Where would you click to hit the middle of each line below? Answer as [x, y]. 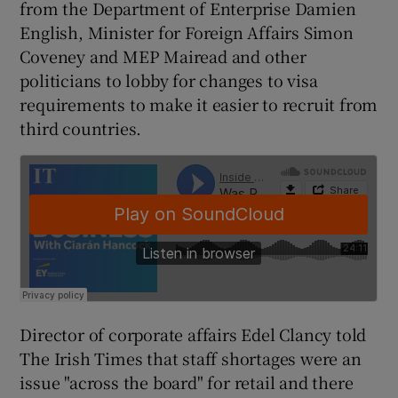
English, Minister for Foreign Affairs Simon [187, 32]
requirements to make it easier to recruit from [199, 103]
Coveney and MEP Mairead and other [163, 56]
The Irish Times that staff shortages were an [191, 358]
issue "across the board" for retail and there [187, 382]
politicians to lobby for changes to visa [169, 80]
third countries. [81, 127]
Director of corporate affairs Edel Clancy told [193, 334]
